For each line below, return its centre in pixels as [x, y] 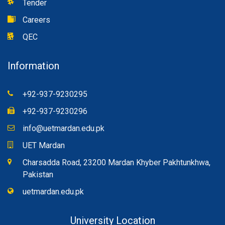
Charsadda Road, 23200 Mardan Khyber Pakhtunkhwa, [117, 162]
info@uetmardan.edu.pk [64, 128]
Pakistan [38, 174]
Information [33, 66]
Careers [36, 20]
